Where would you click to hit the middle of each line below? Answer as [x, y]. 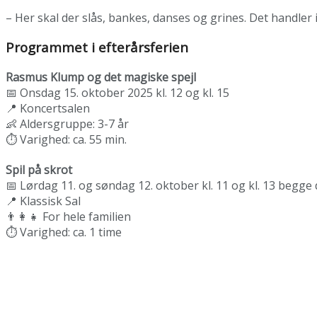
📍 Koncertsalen [48, 109]
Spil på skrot [39, 170]
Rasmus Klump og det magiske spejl [101, 77]
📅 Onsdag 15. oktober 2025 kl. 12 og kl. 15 [117, 93]
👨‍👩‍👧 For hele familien [68, 217]
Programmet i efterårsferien [97, 47]
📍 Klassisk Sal [43, 201]
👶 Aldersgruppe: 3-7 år [67, 124]
